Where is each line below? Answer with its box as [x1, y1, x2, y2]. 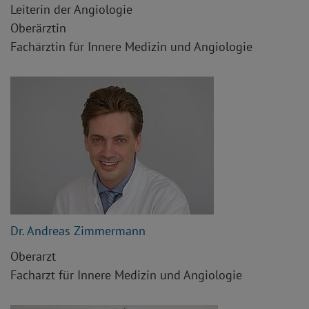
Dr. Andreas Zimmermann [10, 223, 146, 239]
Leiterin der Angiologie [10, 1, 132, 18]
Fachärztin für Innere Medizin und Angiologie [10, 39, 252, 55]
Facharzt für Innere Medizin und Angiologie [10, 267, 242, 283]
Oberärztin [10, 20, 66, 37]
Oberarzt [10, 248, 56, 265]
